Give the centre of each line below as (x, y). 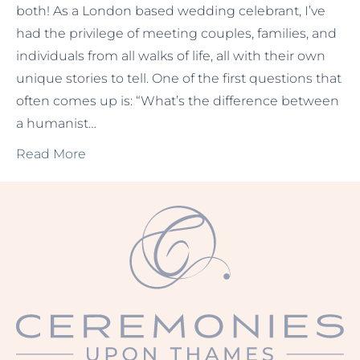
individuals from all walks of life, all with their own (171, 56)
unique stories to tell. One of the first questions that (179, 78)
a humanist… (56, 123)
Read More (51, 154)
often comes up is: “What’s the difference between (178, 101)
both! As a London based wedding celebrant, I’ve (171, 11)
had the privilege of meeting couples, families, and (176, 33)
